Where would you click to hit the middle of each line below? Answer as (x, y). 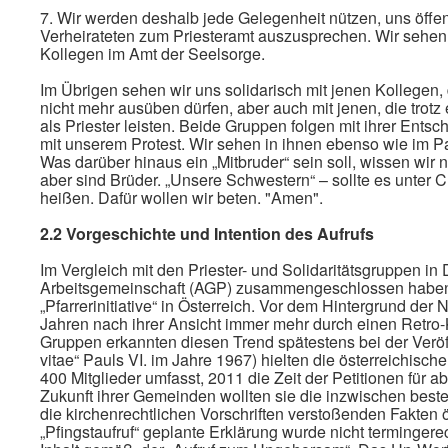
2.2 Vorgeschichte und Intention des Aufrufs (207, 233)
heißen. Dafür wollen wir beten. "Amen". (181, 197)
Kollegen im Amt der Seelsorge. (152, 53)
